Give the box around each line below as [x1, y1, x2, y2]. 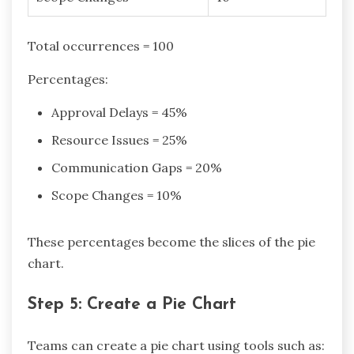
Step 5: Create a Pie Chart [28, 296, 236, 313]
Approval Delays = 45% [51, 104, 187, 120]
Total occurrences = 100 [28, 38, 174, 54]
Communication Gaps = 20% [51, 160, 222, 175]
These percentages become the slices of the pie [28, 234, 315, 250]
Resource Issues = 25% [51, 132, 187, 148]
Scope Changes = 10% [51, 187, 182, 203]
